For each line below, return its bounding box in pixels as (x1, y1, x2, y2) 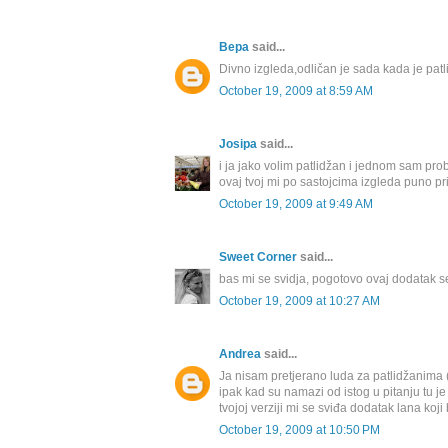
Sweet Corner (219, 250, 297, 265)
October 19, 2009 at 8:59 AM (219, 84, 373, 99)
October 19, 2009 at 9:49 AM (219, 197, 373, 212)
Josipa (219, 137, 257, 152)
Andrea (219, 347, 261, 362)
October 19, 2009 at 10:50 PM (219, 423, 380, 438)
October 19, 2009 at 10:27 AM (219, 294, 380, 309)
